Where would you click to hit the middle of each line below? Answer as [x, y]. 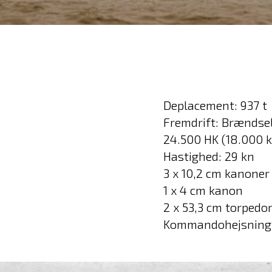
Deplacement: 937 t [215, 105]
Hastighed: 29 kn [209, 156]
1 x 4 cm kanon [203, 190]
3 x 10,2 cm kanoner [216, 173]
